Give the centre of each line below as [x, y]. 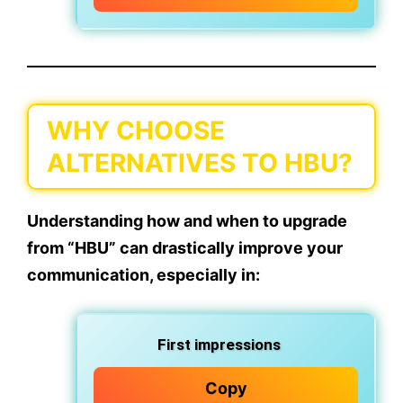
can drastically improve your [229, 248]
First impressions [219, 345]
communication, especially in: [143, 275]
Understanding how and [121, 221]
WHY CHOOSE [136, 131]
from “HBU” [72, 248]
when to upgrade [282, 221]
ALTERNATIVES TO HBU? [200, 163]
